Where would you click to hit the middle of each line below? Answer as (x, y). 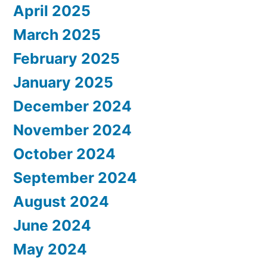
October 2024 (64, 154)
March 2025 (57, 35)
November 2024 (72, 130)
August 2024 (61, 202)
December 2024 (72, 106)
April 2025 (52, 11)
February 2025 (66, 59)
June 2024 (52, 226)
